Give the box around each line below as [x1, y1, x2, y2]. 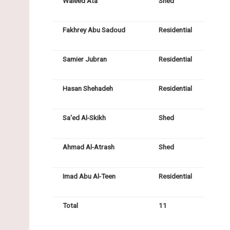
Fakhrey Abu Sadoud [63, 26, 125, 34]
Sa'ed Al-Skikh [63, 113, 106, 122]
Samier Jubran [63, 55, 107, 64]
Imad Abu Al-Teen [63, 172, 116, 181]
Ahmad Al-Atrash [63, 143, 114, 151]
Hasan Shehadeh [63, 84, 113, 93]
